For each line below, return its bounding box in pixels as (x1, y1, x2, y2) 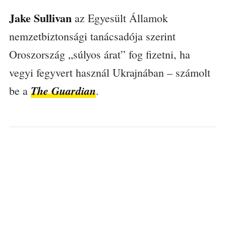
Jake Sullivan (9, 10, 72, 27)
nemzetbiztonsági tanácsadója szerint (9, 29, 176, 44)
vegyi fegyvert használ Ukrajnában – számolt (9, 65, 210, 80)
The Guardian (30, 83, 96, 99)
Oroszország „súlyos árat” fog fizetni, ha (9, 47, 190, 62)
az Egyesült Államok (71, 11, 168, 26)
